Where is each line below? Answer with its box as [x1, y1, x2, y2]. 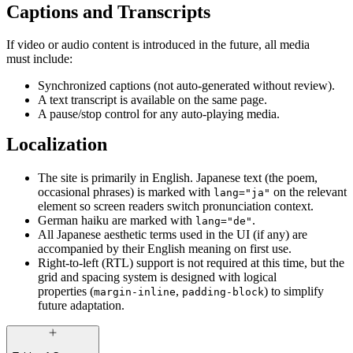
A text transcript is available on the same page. [38, 93, 267, 107]
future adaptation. [38, 299, 124, 313]
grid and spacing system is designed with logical [38, 270, 277, 284]
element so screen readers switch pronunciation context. [38, 199, 314, 214]
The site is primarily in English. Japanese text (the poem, [38, 171, 318, 185]
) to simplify [264, 284, 324, 299]
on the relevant [270, 185, 347, 199]
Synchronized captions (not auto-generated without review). [38, 79, 335, 93]
